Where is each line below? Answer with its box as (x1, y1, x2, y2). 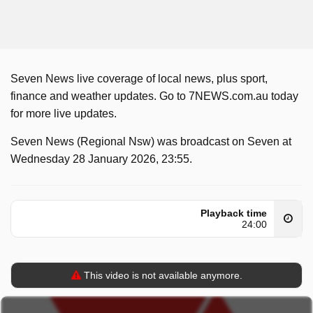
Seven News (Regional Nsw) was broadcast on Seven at (10, 136, 291, 147)
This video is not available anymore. (80, 270, 242, 281)
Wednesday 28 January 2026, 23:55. (10, 153, 192, 165)
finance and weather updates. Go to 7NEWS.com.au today (10, 90, 298, 102)
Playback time (201, 208, 267, 219)
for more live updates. (10, 108, 117, 119)
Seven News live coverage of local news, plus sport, (10, 73, 268, 85)
